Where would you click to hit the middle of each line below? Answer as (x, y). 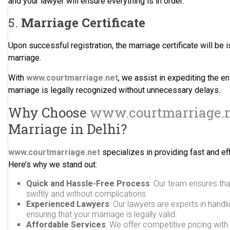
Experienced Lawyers (68, 204)
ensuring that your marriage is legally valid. (102, 214)
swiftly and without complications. (87, 194)
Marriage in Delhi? (68, 129)
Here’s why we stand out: (53, 165)
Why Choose (49, 112)
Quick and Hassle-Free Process (88, 184)
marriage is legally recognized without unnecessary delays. (114, 90)
